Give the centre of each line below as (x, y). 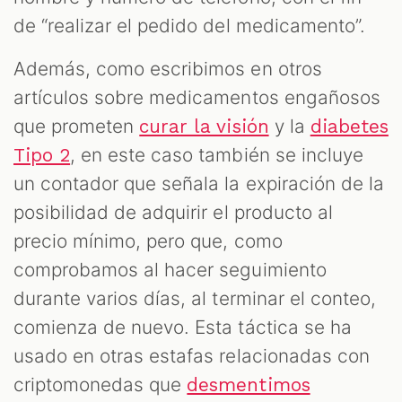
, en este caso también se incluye (217, 155)
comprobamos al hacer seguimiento (170, 270)
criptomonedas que (100, 385)
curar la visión (204, 127)
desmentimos (249, 385)
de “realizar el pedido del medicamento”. (189, 26)
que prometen (77, 127)
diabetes (349, 127)
